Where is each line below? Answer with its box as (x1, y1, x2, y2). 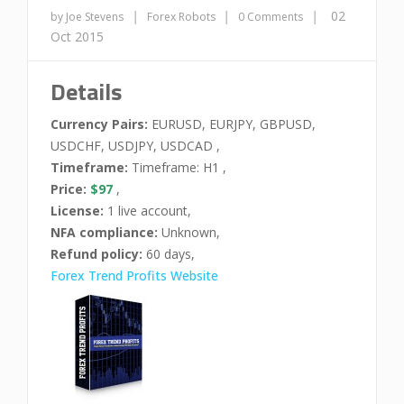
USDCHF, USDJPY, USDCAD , (50, 137, 220, 154)
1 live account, (104, 202, 191, 219)
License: (50, 202, 104, 219)
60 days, (142, 245, 195, 262)
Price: (50, 180, 90, 197)
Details (50, 74, 122, 109)
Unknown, (158, 224, 220, 241)
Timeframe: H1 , (128, 159, 226, 176)
